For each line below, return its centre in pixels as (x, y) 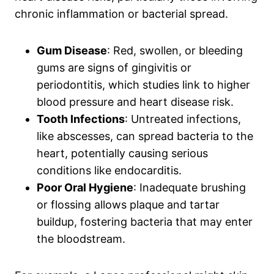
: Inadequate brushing (190, 187)
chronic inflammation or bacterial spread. (121, 13)
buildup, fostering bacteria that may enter (145, 221)
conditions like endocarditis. (109, 170)
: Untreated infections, (183, 119)
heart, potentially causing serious (122, 153)
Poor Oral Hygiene (85, 187)
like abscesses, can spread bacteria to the (145, 136)
